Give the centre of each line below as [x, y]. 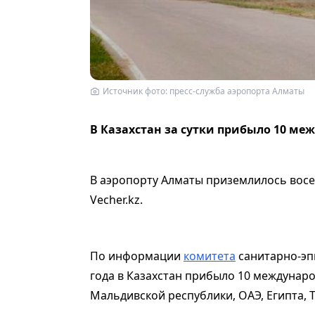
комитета [210, 256]
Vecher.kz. [116, 199]
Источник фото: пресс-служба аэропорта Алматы [204, 91]
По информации [137, 256]
